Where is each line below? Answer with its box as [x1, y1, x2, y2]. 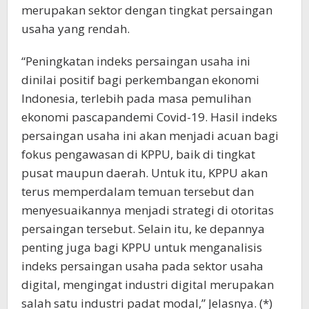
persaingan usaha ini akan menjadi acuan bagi [21, 128, 279, 144]
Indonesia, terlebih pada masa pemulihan [21, 90, 251, 107]
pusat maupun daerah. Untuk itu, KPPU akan [21, 165, 268, 181]
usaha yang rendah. [21, 21, 130, 37]
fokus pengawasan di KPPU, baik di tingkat [21, 146, 255, 163]
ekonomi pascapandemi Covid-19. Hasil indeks [21, 109, 277, 126]
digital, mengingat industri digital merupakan [21, 277, 274, 293]
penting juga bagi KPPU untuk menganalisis [21, 239, 262, 256]
